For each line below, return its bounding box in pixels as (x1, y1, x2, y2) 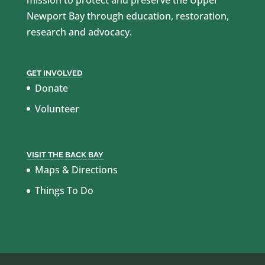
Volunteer (34, 102, 79, 115)
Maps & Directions (34, 163, 118, 177)
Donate (34, 81, 68, 95)
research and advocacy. (26, 25, 132, 38)
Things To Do (34, 184, 93, 198)
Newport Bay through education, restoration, (26, 9, 229, 22)
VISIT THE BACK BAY (26, 150, 104, 160)
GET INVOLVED (26, 68, 82, 77)
